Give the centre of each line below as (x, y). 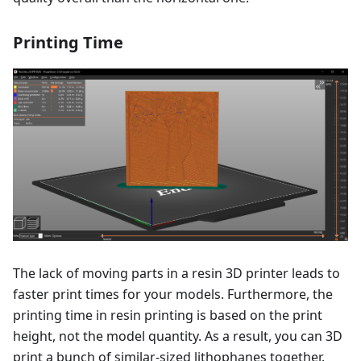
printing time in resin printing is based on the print (168, 315)
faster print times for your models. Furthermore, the (173, 294)
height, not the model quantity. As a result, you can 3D (178, 336)
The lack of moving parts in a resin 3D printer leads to (176, 273)
